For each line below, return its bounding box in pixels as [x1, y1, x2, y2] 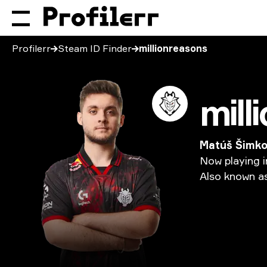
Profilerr [12, 42, 51, 54]
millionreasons [139, 42, 207, 54]
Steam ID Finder [58, 42, 132, 54]
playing [225, 154, 260, 167]
